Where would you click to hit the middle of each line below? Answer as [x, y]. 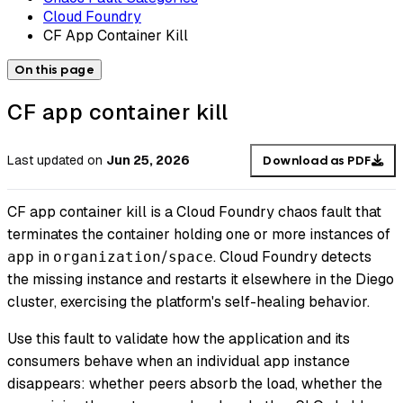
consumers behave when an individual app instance [179, 362]
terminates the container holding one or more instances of [199, 235]
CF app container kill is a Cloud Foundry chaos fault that [194, 212]
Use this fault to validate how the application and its [179, 339]
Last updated [45, 161]
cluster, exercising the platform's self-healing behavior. [188, 302]
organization [107, 257]
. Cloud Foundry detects [292, 257]
